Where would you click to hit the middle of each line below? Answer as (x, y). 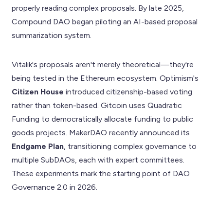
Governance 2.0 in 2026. (54, 187)
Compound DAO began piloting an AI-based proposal (105, 21)
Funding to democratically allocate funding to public (102, 119)
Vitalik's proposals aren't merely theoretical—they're (103, 64)
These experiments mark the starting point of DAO (101, 173)
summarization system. (52, 35)
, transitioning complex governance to (130, 146)
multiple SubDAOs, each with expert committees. (98, 160)
